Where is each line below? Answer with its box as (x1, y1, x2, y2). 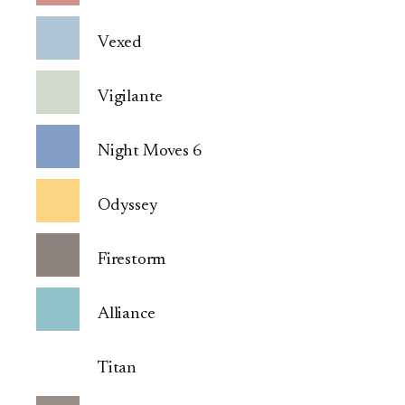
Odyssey (98, 197, 158, 215)
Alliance (98, 306, 155, 324)
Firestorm (98, 251, 166, 269)
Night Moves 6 (98, 143, 202, 161)
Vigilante (98, 89, 164, 107)
